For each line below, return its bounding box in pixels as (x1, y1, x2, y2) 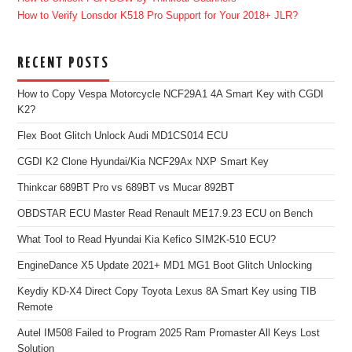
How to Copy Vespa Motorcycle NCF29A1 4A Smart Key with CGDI (17, 88, 324, 100)
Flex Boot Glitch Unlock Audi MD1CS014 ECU (17, 130, 229, 141)
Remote (17, 301, 53, 313)
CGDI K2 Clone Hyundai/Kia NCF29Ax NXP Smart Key (17, 156, 269, 167)
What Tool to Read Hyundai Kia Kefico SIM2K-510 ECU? (17, 233, 277, 245)
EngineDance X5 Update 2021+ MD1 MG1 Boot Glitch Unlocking (17, 259, 313, 271)
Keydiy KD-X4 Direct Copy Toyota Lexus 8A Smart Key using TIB (17, 285, 317, 297)
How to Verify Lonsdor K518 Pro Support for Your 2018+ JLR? (17, 9, 299, 21)
